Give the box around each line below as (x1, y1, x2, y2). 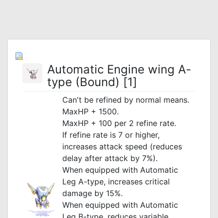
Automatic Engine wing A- (47, 62, 191, 76)
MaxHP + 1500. (62, 107, 119, 116)
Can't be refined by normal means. (62, 95, 189, 105)
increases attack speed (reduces (62, 142, 182, 151)
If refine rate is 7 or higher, (62, 130, 160, 140)
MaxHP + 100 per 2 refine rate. (62, 118, 176, 128)
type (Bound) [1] (47, 75, 137, 89)
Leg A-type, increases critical (62, 177, 170, 186)
